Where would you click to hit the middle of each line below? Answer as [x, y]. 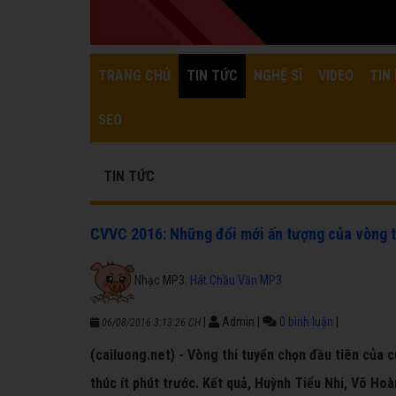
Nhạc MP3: [162, 280]
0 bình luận [306, 322]
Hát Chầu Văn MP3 [236, 280]
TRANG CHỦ [134, 76]
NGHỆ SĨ [278, 76]
